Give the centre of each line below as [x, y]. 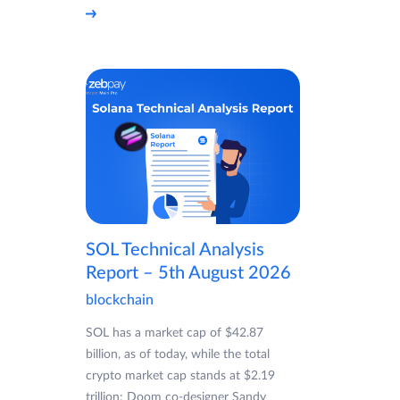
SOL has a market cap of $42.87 [175, 333]
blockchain [120, 300]
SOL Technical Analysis [175, 250]
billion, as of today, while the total [178, 355]
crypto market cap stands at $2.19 [180, 376]
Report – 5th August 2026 [188, 274]
